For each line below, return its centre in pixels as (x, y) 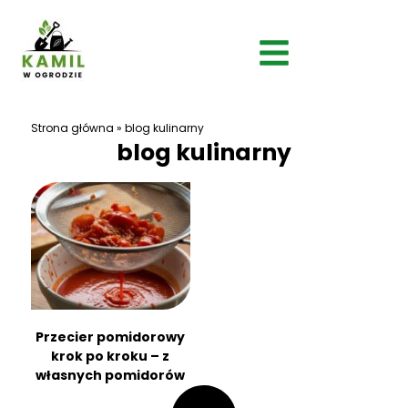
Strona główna (72, 128)
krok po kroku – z (111, 357)
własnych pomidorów (111, 376)
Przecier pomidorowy (111, 337)
